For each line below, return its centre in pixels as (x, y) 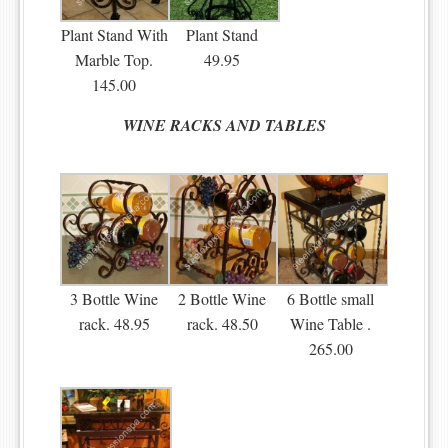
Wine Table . (331, 323)
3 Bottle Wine (114, 298)
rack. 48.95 (114, 323)
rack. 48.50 (222, 323)
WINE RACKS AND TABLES (224, 125)
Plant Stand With (114, 35)
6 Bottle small (331, 298)
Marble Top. (114, 60)
